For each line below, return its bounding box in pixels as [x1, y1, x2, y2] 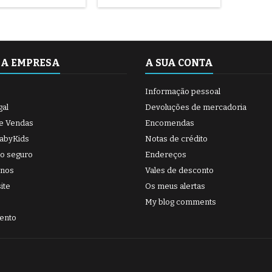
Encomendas [145, 118, 194, 127]
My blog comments [145, 197, 216, 206]
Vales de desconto [145, 166, 214, 175]
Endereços [145, 150, 186, 159]
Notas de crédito [145, 134, 208, 143]
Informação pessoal [145, 87, 220, 96]
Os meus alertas [145, 182, 205, 191]
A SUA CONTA [145, 57, 213, 69]
